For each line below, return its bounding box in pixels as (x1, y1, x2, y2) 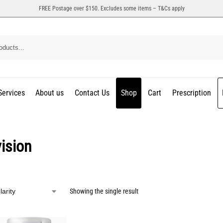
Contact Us (74, 88, 110, 98)
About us (35, 88, 64, 98)
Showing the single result (69, 187, 138, 195)
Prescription (172, 88, 211, 98)
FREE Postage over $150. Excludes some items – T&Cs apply (38, 5, 185, 12)
